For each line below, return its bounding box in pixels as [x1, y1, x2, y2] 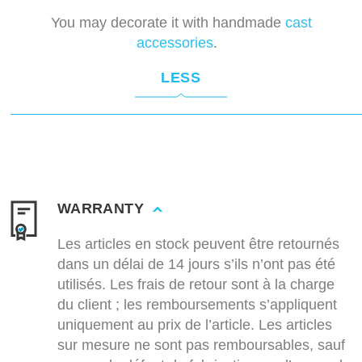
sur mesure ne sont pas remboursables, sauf [57, 337, 345, 354]
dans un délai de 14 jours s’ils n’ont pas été [57, 256, 335, 273]
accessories [137, 35, 213, 52]
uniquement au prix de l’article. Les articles [57, 317, 332, 334]
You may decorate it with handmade [50, 15, 285, 32]
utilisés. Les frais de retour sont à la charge [57, 276, 335, 293]
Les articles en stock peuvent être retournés [57, 236, 339, 253]
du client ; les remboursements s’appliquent [57, 297, 337, 314]
